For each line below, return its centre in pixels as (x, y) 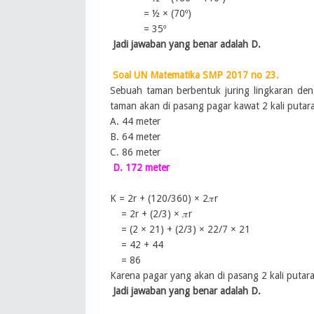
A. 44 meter (135, 122)
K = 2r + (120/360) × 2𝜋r (164, 199)
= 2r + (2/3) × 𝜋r (151, 214)
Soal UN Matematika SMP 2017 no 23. (196, 75)
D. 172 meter (141, 168)
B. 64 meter (135, 137)
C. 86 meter (135, 152)
